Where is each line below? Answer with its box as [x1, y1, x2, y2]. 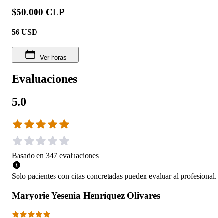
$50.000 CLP [12, 6, 65, 17]
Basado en [12, 151, 44, 160]
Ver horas [39, 54, 67, 62]
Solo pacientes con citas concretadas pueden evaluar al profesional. [12, 172, 217, 181]
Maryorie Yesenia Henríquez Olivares [12, 190, 160, 201]
